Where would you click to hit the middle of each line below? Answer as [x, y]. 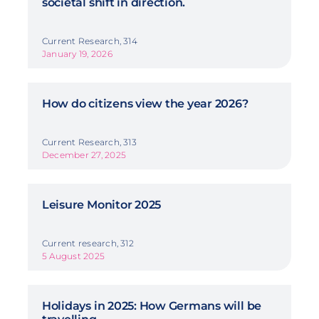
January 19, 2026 [77, 53]
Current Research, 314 [89, 41]
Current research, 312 [88, 243]
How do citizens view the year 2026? [145, 103]
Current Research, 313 [89, 142]
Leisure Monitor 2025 [101, 204]
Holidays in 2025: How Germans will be [152, 305]
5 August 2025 [73, 256]
